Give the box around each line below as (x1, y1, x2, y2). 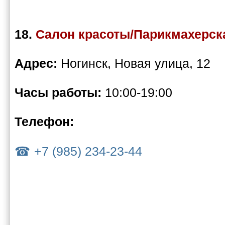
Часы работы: (15, 85, 105, 100)
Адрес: (15, 56, 61, 71)
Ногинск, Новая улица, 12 (61, 56, 210, 71)
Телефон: (15, 115, 74, 129)
